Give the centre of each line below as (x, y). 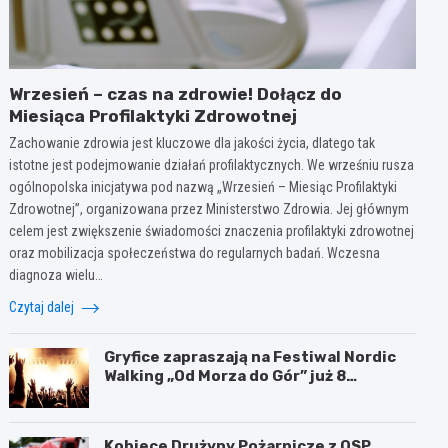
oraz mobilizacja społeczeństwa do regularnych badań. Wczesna (195, 252)
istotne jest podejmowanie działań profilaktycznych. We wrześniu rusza (212, 164)
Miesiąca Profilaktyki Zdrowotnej (153, 115)
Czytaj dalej (43, 306)
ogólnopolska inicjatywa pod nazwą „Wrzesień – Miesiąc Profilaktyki (203, 186)
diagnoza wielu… (56, 274)
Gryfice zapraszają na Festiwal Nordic (250, 356)
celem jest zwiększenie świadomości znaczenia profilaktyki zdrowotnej (212, 230)
